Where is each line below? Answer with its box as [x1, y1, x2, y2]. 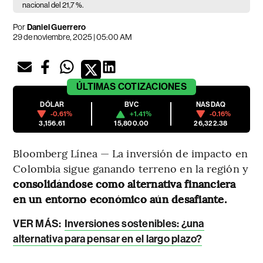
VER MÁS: [13, 217, 63, 231]
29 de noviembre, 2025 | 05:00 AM [13, 32, 133, 42]
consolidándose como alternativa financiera [13, 176, 236, 191]
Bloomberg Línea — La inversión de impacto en [13, 146, 248, 161]
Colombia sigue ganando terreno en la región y [13, 161, 248, 176]
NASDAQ [195, 100, 226, 109]
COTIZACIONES [117, 81, 187, 93]
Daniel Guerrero [26, 22, 86, 33]
